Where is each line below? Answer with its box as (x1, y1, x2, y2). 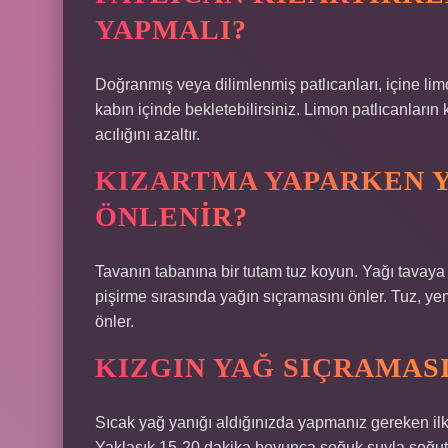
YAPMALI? (95, 14, 247, 45)
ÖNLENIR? (95, 201, 248, 232)
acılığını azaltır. (95, 126, 200, 143)
